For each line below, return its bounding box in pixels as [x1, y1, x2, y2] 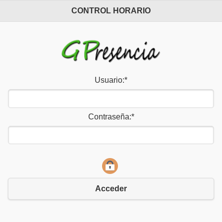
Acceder [95, 184, 127, 193]
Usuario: [95, 76, 124, 85]
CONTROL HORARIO [71, 6, 151, 15]
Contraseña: [88, 112, 131, 121]
